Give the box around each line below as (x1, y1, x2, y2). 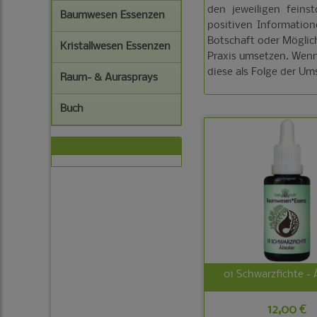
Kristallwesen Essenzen (60, 41, 171, 52)
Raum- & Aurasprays (60, 72, 158, 83)
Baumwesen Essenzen (60, 10, 165, 21)
